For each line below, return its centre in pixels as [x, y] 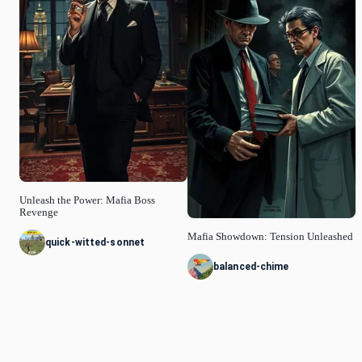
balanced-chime [251, 267]
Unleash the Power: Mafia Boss [87, 201]
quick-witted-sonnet [95, 243]
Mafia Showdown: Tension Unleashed [270, 237]
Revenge [39, 213]
